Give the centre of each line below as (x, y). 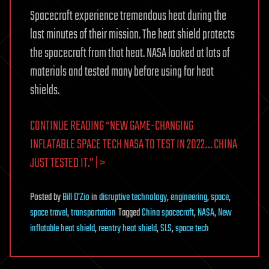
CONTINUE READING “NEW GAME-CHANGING (112, 126)
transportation (93, 213)
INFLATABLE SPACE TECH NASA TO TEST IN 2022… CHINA (134, 144)
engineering (189, 197)
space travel (49, 213)
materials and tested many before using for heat (122, 72)
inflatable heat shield (62, 228)
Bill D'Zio (76, 197)
